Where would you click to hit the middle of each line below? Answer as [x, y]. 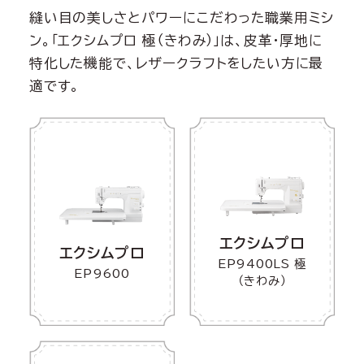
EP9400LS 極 [262, 264]
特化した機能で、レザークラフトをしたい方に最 [176, 63]
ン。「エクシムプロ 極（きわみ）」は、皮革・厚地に [175, 41]
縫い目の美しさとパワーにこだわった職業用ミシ [182, 18]
